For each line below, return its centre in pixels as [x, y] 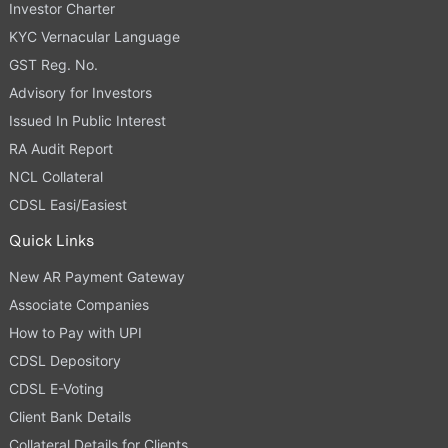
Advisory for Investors [80, 92]
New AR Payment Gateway [96, 276]
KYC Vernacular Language [94, 36]
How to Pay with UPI [75, 332]
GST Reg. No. [53, 64]
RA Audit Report [60, 148]
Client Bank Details [69, 416]
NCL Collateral [55, 176]
